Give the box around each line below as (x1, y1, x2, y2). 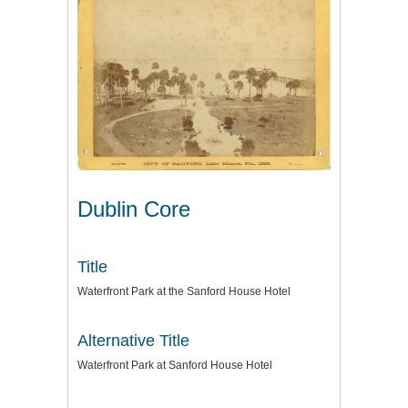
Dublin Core (77, 197, 190, 222)
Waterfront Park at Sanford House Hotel (77, 359, 272, 372)
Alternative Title (77, 331, 189, 351)
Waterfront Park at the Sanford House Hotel (77, 285, 291, 299)
